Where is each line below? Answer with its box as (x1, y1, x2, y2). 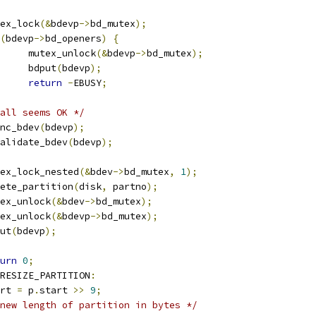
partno (107, 181, 147, 193)
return (28, 77, 62, 89)
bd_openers (45, 32, 102, 44)
